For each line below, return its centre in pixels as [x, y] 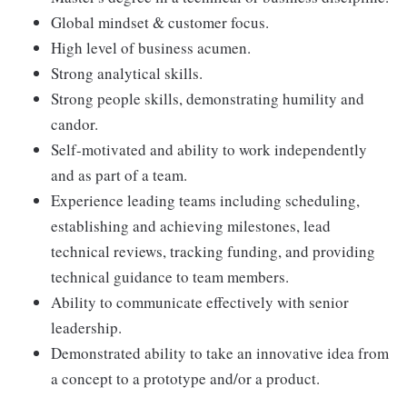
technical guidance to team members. [170, 277]
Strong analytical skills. [127, 73]
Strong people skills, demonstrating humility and [208, 99]
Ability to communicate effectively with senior [200, 302]
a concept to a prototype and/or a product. [185, 378]
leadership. [86, 328]
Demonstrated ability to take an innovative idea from [220, 353]
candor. [74, 124]
